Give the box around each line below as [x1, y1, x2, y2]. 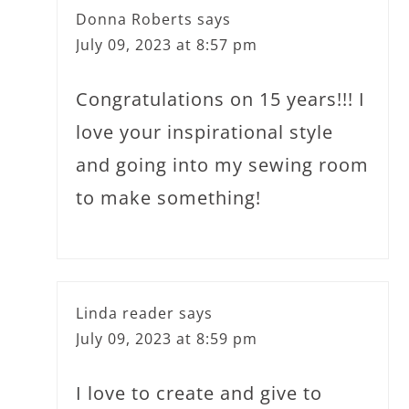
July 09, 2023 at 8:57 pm [76, 34, 258, 55]
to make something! [76, 184, 262, 210]
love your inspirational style [76, 119, 334, 144]
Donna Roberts [76, 8, 194, 29]
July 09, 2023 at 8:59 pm [76, 328, 258, 349]
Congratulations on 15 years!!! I [76, 86, 366, 111]
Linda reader [76, 302, 175, 323]
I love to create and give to [76, 380, 323, 405]
